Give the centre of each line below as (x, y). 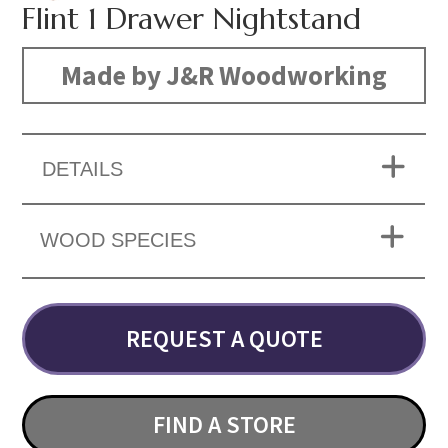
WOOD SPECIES (118, 240)
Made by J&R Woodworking (224, 75)
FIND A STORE (224, 425)
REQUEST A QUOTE (224, 339)
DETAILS (83, 169)
